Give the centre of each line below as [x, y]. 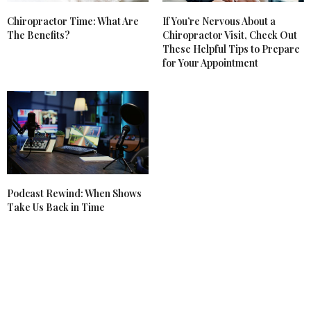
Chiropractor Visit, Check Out [230, 35]
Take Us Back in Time [56, 208]
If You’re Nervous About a [219, 22]
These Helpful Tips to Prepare [231, 49]
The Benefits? [39, 35]
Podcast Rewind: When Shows [74, 194]
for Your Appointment [210, 63]
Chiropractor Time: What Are [73, 22]
